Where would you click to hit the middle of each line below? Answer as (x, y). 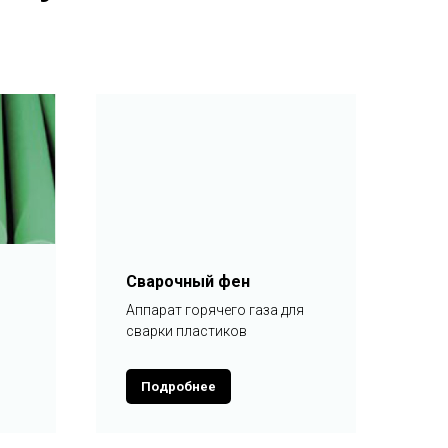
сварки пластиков (186, 331)
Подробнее (178, 386)
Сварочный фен (188, 281)
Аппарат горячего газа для (215, 310)
